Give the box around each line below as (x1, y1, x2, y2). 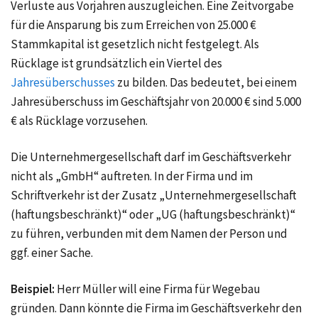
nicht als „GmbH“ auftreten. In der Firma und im (11, 168, 253, 185)
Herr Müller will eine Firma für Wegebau (57, 281, 261, 297)
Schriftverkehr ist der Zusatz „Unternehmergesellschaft (11, 187, 297, 204)
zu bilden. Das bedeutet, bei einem (117, 75, 297, 91)
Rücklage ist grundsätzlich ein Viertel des (11, 55, 222, 72)
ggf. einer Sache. (11, 245, 93, 261)
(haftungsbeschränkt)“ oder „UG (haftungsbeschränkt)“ (11, 207, 295, 223)
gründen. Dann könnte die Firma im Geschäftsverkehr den (11, 300, 302, 317)
